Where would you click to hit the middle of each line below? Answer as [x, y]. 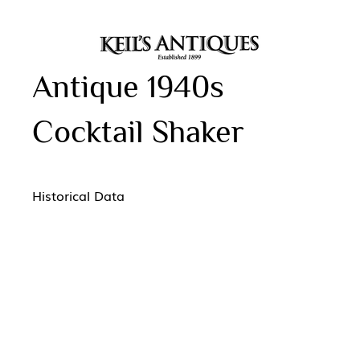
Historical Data [78, 195]
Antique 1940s [128, 86]
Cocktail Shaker [138, 131]
